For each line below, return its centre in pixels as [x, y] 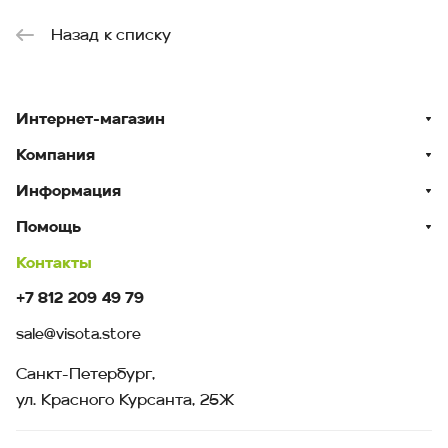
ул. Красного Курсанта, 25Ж [125, 401]
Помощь [48, 228]
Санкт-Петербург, [85, 375]
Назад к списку [111, 36]
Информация [68, 192]
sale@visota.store [78, 335]
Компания [55, 156]
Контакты [54, 264]
